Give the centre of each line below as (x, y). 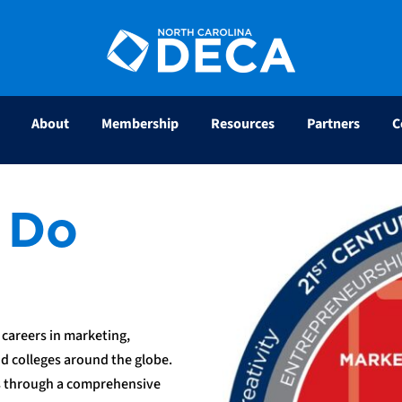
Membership (140, 123)
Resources (243, 123)
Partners (333, 123)
